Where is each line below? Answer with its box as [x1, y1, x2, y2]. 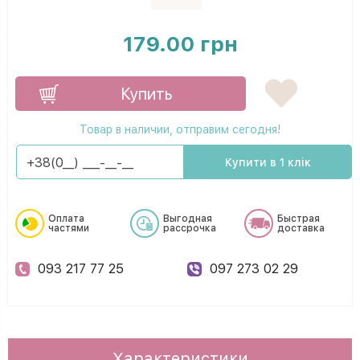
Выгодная [162, 212, 212, 224]
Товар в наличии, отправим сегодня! [80, 122, 280, 136]
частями [48, 222, 89, 234]
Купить [121, 84, 172, 104]
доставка [277, 222, 325, 234]
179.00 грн [122, 31, 238, 56]
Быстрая [277, 212, 321, 224]
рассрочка [162, 222, 216, 234]
